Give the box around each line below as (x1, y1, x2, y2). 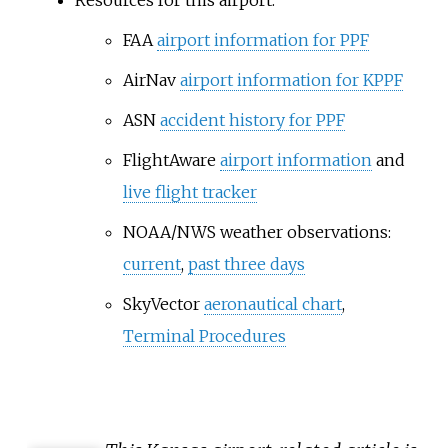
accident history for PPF (159, 110, 345, 131)
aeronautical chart (203, 294, 342, 315)
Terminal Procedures (122, 326, 286, 347)
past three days (187, 254, 305, 275)
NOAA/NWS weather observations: (122, 222, 391, 243)
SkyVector (122, 294, 204, 315)
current (122, 254, 181, 275)
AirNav (122, 70, 180, 91)
